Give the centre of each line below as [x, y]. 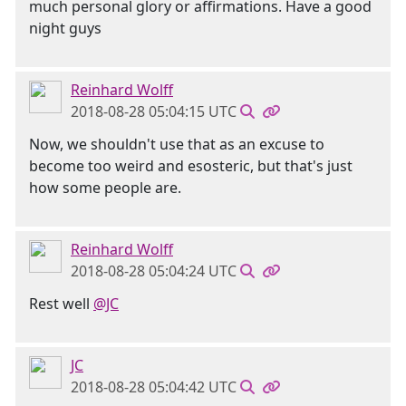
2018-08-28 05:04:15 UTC [154, 111]
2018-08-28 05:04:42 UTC [154, 387]
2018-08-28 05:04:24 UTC [154, 271]
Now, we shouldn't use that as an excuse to [177, 144]
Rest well [61, 304]
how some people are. [105, 188]
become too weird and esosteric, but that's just [191, 166]
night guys [65, 28]
